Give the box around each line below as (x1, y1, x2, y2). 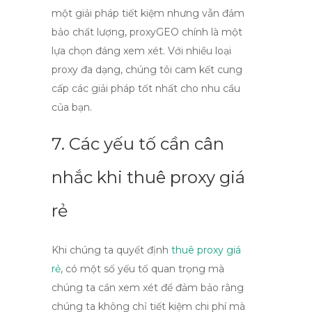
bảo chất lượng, (52, 26, 130, 38)
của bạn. (52, 101, 92, 114)
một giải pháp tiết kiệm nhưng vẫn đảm (52, 7, 244, 19)
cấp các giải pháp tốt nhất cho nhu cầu (52, 82, 240, 95)
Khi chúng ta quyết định (52, 244, 171, 256)
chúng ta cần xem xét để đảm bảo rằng (52, 281, 244, 294)
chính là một (179, 26, 242, 38)
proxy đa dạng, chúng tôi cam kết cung (52, 63, 242, 76)
